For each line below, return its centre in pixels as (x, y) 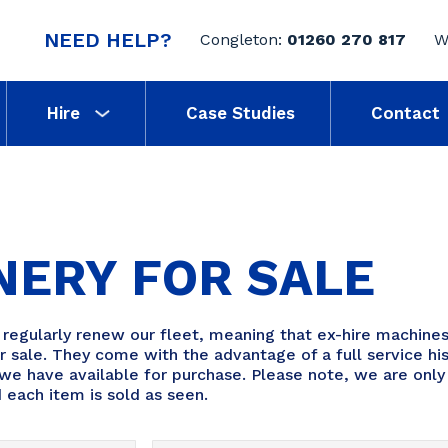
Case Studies (240, 113)
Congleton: (241, 40)
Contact (405, 113)
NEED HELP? (108, 40)
